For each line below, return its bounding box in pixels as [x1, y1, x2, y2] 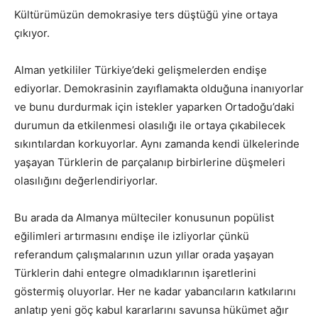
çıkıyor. [14, 26, 50, 40]
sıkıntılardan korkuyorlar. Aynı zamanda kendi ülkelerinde [14, 136, 300, 150]
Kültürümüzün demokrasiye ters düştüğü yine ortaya [14, 7, 278, 21]
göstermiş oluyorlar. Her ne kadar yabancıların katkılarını [14, 284, 296, 298]
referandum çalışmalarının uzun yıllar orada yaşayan [14, 247, 274, 261]
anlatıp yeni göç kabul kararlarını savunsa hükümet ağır [14, 302, 289, 317]
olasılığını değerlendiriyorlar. [14, 173, 158, 187]
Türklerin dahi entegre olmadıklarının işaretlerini [14, 265, 256, 280]
